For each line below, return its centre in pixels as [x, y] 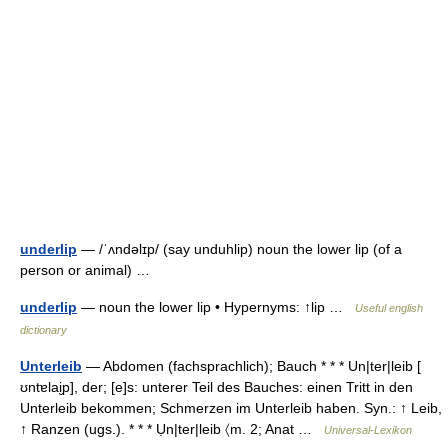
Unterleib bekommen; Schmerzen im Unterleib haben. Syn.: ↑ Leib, [231, 408]
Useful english [389, 308]
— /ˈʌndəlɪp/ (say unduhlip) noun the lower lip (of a [239, 249]
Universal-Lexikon [368, 430]
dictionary [43, 330]
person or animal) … [89, 270]
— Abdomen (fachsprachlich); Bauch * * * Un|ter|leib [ [251, 366]
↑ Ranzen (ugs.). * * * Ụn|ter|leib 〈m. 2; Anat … [172, 429]
